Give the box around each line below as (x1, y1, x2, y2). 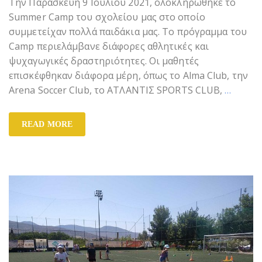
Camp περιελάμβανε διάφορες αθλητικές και (9, 40, 209, 53)
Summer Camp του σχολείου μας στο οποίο (9, 11, 205, 24)
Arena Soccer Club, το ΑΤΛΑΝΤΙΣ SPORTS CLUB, (9, 84, 225, 97)
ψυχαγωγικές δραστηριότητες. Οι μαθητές (9, 54, 199, 68)
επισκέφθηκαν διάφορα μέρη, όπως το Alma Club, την (9, 69, 248, 82)
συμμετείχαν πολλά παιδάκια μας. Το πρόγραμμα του (9, 25, 247, 39)
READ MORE (22, 120, 73, 129)
